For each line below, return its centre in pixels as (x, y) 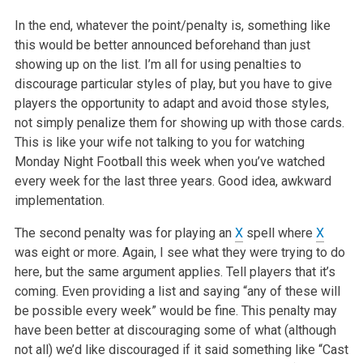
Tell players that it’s (279, 271)
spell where (279, 233)
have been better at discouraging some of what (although (175, 330)
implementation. (59, 200)
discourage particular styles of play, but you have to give (173, 83)
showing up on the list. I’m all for (105, 64)
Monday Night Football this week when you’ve (144, 161)
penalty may (301, 310)
